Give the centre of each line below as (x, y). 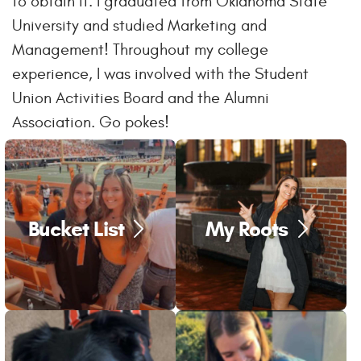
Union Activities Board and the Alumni (141, 98)
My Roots (247, 228)
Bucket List (76, 228)
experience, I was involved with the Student (160, 73)
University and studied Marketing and (139, 25)
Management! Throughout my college (140, 49)
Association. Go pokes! (91, 122)
